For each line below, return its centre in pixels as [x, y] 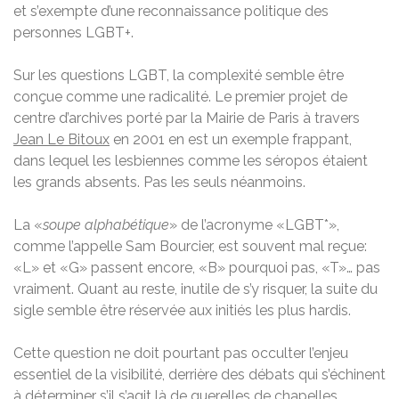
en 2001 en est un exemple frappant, [231, 139]
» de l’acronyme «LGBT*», [254, 224]
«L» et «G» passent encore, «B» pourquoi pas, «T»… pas [197, 267]
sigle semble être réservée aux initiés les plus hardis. [182, 310]
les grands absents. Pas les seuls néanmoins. [159, 182]
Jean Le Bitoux [61, 139]
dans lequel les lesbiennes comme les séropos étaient [191, 160]
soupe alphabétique [106, 224]
